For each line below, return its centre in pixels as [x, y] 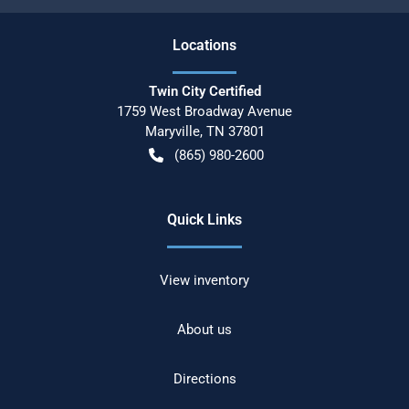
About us [204, 329]
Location [201, 45]
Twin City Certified [204, 91]
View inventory [204, 280]
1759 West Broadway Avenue [204, 111]
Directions [204, 378]
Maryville [172, 131]
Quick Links [204, 219]
